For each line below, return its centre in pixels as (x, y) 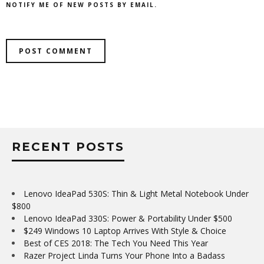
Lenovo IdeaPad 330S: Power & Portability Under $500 (128, 218)
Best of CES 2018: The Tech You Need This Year (116, 243)
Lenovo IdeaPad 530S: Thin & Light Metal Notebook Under (136, 193)
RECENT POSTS (68, 146)
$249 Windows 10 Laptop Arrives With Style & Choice (125, 230)
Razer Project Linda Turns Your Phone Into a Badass (124, 255)
